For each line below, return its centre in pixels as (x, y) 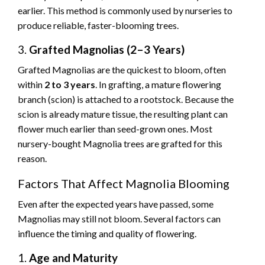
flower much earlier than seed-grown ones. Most (115, 129)
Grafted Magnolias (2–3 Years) (107, 50)
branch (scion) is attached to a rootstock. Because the (126, 99)
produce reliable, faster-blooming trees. (98, 25)
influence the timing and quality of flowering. (107, 234)
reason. (32, 159)
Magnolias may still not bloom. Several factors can (119, 219)
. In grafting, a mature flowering (158, 85)
